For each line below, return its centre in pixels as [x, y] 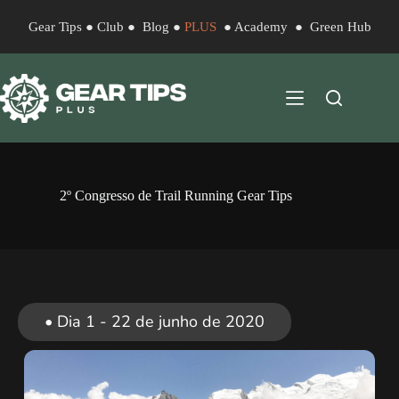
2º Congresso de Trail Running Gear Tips [175, 195]
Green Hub [340, 27]
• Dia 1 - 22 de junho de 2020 [155, 322]
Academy [261, 27]
